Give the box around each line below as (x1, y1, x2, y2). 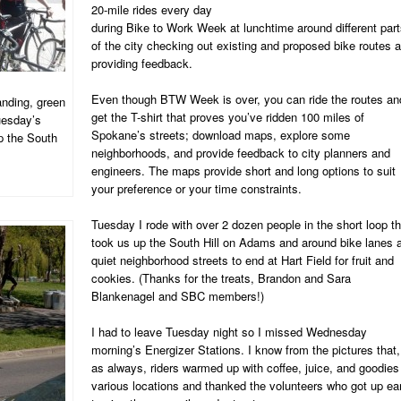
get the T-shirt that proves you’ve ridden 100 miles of (91, 108, 364, 125)
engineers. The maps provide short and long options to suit (91, 162, 396, 179)
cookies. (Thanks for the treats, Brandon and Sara (91, 269, 351, 286)
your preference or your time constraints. (91, 180, 302, 197)
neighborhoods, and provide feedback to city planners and (91, 144, 390, 161)
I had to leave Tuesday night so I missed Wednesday (91, 323, 367, 340)
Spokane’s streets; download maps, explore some (91, 126, 350, 143)
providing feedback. (91, 55, 192, 72)
